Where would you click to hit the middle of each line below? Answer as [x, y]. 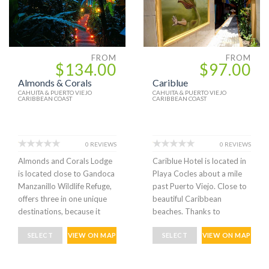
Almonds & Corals [55, 83]
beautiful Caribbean [187, 199]
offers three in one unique [62, 199]
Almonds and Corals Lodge [65, 161]
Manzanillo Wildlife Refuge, [65, 186]
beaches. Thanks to [186, 212]
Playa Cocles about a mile [197, 174]
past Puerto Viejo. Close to [200, 186]
